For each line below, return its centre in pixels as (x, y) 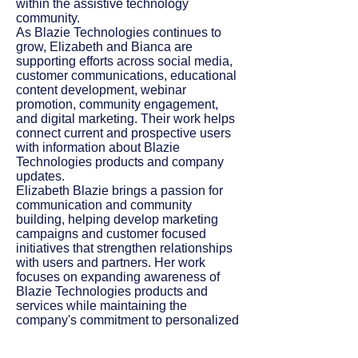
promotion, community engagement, (117, 104)
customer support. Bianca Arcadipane (122, 334)
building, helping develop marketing (117, 219)
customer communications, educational (126, 76)
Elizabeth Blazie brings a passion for (119, 191)
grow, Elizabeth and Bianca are (104, 47)
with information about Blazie (98, 147)
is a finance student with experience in (124, 349)
